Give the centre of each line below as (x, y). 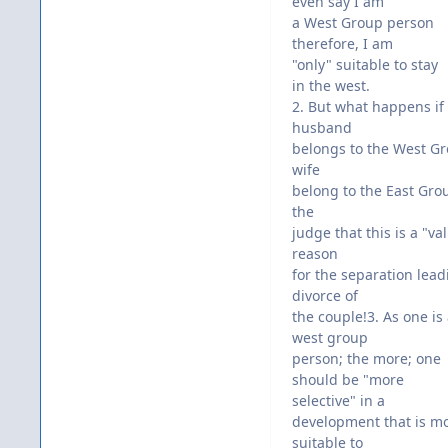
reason (315, 254)
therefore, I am (342, 44)
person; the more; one (366, 359)
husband (322, 128)
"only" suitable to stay (365, 65)
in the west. (331, 86)
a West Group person (363, 23)
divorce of (325, 296)
